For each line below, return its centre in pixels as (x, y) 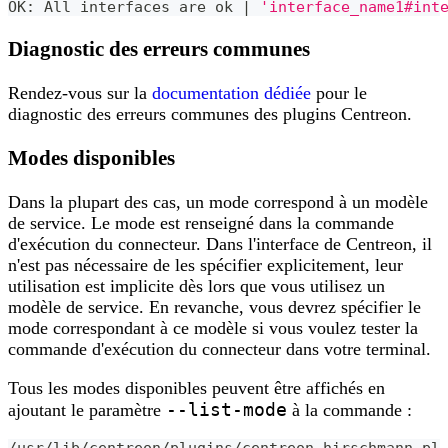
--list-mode (226, 410)
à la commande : (349, 410)
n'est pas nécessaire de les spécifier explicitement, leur (205, 265)
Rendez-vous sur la (80, 92)
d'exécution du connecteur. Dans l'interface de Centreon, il (220, 244)
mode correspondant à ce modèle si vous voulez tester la (213, 328)
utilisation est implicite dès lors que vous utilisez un (196, 286)
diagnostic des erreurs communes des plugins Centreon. (210, 113)
